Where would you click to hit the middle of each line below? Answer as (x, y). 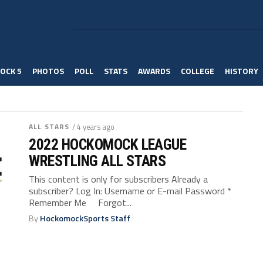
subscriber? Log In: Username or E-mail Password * (130, 191)
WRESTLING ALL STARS (97, 161)
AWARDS (154, 71)
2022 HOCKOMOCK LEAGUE (108, 144)
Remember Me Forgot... (80, 203)
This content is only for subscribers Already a (119, 179)
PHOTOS (48, 71)
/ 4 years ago (94, 127)
